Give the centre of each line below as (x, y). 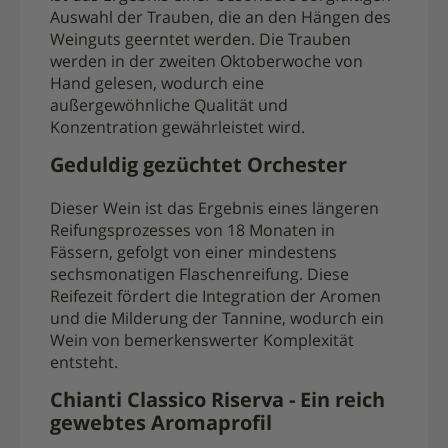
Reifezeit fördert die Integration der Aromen (215, 297)
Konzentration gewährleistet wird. (177, 128)
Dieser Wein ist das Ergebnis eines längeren (214, 209)
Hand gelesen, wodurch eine (157, 84)
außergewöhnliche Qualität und (169, 106)
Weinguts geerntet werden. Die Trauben (200, 40)
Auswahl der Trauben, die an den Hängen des (220, 18)
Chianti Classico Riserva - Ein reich (217, 401)
